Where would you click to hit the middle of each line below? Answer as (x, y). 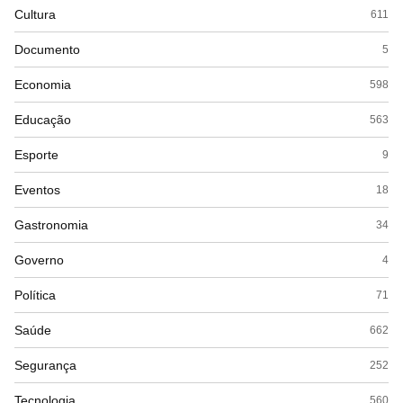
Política (35, 295)
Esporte (36, 155)
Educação (43, 120)
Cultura (35, 14)
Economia (43, 85)
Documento (47, 49)
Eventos (37, 190)
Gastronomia (51, 225)
